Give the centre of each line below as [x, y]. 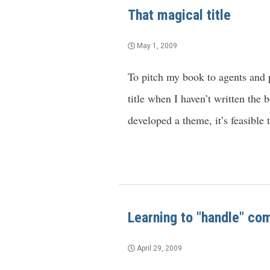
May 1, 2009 [156, 46]
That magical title [179, 15]
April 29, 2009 [159, 249]
